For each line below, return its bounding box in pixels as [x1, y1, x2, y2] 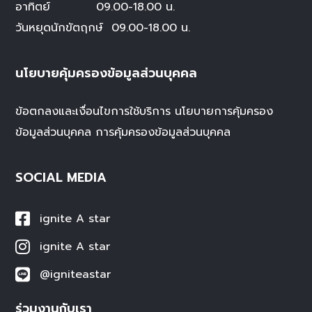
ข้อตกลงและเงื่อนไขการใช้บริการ [15, 103, 171, 120]
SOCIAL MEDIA [15, 168, 107, 188]
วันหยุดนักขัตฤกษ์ [15, 19, 104, 37]
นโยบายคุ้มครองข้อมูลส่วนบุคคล [15, 63, 198, 84]
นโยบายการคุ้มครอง [175, 103, 274, 120]
